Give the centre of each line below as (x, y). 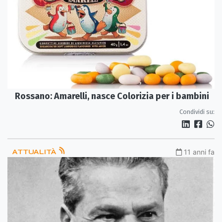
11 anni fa (199, 152)
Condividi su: (197, 111)
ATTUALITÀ (35, 152)
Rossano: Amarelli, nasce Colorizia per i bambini (112, 96)
